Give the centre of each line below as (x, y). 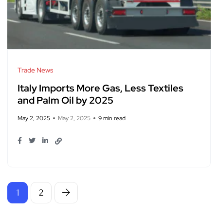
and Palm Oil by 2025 (65, 100)
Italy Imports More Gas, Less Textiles (100, 88)
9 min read (112, 118)
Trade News (35, 70)
